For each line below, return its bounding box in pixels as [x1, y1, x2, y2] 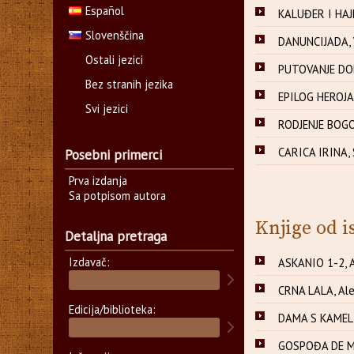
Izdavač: [69, 254, 111, 269]
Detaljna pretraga [65, 228, 168, 245]
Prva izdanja [69, 173, 128, 188]
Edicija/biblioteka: [69, 302, 156, 317]
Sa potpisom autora [69, 188, 167, 203]
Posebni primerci [65, 146, 163, 164]
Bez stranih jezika [85, 77, 174, 92]
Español [85, 3, 125, 18]
